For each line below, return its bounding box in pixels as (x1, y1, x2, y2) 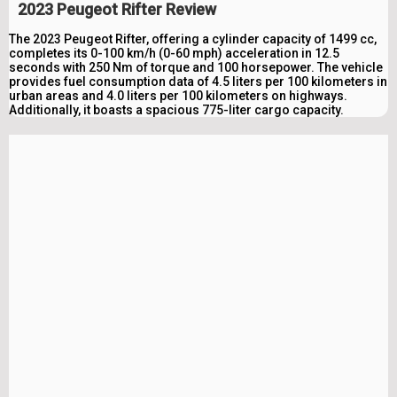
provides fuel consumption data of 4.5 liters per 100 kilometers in (9, 74, 387, 89)
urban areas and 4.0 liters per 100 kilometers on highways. (9, 88, 347, 103)
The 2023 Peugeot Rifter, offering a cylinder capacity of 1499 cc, (9, 31, 377, 46)
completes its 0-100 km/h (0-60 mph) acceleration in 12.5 (9, 45, 339, 60)
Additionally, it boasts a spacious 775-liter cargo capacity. (9, 102, 344, 117)
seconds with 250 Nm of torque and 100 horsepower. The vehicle (9, 59, 383, 74)
